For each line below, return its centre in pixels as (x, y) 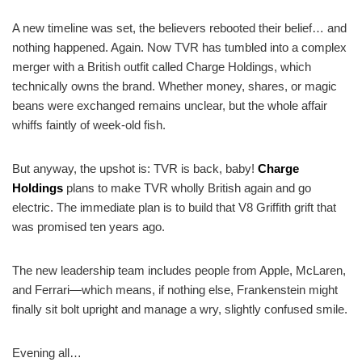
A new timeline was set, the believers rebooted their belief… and (179, 27)
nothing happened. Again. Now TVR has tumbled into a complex (179, 47)
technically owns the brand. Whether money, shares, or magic (175, 86)
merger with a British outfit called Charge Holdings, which (162, 66)
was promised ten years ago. (88, 226)
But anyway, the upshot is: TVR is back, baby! (135, 168)
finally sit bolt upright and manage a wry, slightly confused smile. (180, 309)
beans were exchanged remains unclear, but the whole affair (170, 105)
